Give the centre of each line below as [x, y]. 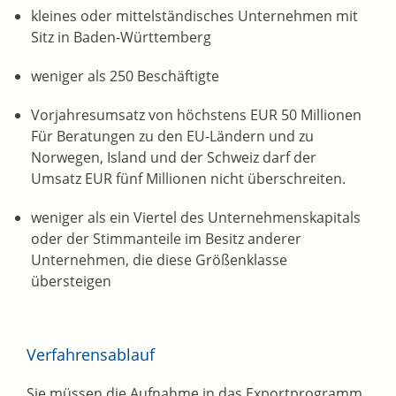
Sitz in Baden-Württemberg [121, 38]
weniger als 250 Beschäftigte [125, 76]
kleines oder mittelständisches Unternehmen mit [194, 16]
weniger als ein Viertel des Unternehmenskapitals [196, 218]
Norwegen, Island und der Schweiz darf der [174, 158]
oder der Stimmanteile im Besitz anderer [166, 239]
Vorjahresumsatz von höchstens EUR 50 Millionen [196, 115]
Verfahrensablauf [91, 355]
